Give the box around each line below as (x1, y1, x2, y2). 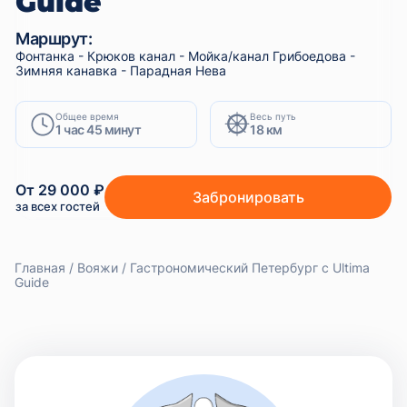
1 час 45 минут (55, 121, 141, 137)
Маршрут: (15, 28, 92, 48)
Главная (15, 259, 65, 275)
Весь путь (250, 110, 296, 122)
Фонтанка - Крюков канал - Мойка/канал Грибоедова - (15, 47, 355, 64)
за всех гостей (15, 198, 100, 213)
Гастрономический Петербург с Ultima (130, 259, 370, 275)
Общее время (55, 110, 119, 122)
